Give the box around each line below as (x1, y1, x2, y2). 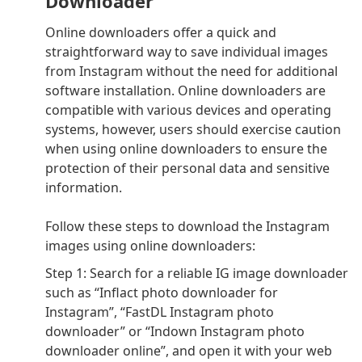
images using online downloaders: (45, 237, 255, 255)
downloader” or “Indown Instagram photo (45, 322, 305, 341)
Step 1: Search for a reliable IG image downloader (45, 264, 348, 283)
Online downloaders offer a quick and (45, 23, 276, 42)
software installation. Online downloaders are (45, 82, 326, 100)
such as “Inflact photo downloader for (45, 284, 278, 302)
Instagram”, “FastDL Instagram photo (45, 303, 274, 322)
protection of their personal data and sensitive (45, 159, 330, 178)
